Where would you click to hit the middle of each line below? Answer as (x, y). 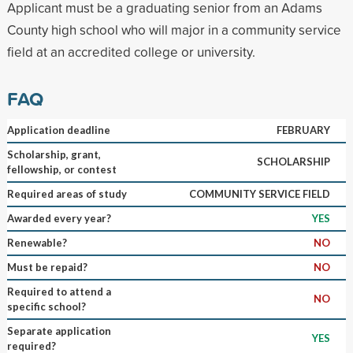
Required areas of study (67, 193)
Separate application (59, 331)
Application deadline (58, 130)
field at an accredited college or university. (131, 51)
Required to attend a (59, 291)
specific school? (46, 306)
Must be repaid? (47, 267)
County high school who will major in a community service (174, 29)
